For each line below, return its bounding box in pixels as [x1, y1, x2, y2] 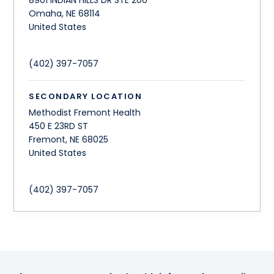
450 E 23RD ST [29, 120, 89, 133]
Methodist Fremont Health [29, 106, 141, 119]
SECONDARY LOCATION [29, 90, 143, 102]
